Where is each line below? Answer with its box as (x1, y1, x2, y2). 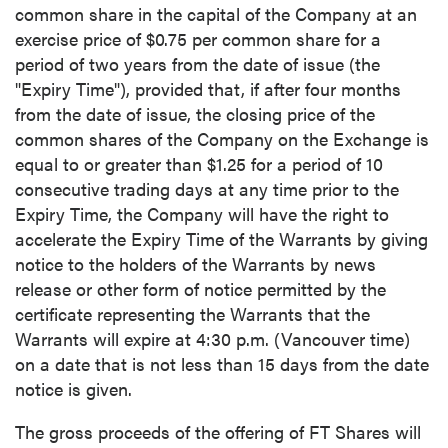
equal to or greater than (15, 151, 207, 176)
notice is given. (15, 376, 132, 401)
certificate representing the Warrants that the (15, 301, 370, 326)
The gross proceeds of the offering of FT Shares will (15, 419, 421, 444)
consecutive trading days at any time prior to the (15, 176, 399, 201)
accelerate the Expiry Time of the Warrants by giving (15, 226, 428, 251)
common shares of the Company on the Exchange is (15, 126, 429, 151)
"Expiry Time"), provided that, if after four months (15, 76, 401, 101)
